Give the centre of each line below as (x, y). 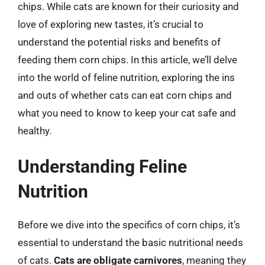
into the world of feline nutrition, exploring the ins (126, 77)
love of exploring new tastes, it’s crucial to (111, 24)
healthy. (35, 130)
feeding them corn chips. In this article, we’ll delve (127, 59)
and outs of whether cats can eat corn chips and (125, 95)
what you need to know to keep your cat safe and (127, 113)
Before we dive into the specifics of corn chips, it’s (129, 225)
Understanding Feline (102, 167)
